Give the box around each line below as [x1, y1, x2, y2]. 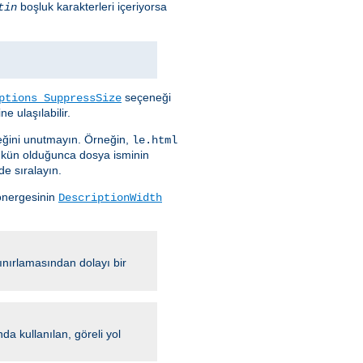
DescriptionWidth [58, 191, 162, 205]
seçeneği [122, 91, 171, 105]
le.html [132, 134, 177, 147]
